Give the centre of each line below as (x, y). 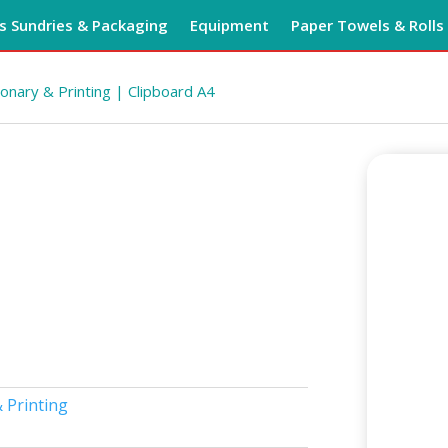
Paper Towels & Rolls (367, 25)
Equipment (229, 25)
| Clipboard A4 (163, 91)
